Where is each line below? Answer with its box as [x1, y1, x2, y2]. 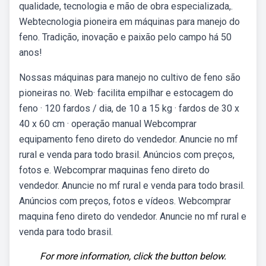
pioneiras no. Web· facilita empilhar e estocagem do [19, 87, 233, 99]
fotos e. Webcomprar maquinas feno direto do [19, 164, 210, 176]
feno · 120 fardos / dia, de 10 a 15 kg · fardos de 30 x [19, 103, 239, 114]
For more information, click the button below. [40, 251, 226, 262]
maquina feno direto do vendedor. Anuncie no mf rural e [19, 211, 246, 222]
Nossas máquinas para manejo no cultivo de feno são [19, 72, 240, 83]
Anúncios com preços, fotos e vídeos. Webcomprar [19, 195, 231, 207]
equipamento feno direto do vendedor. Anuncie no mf [19, 134, 238, 145]
